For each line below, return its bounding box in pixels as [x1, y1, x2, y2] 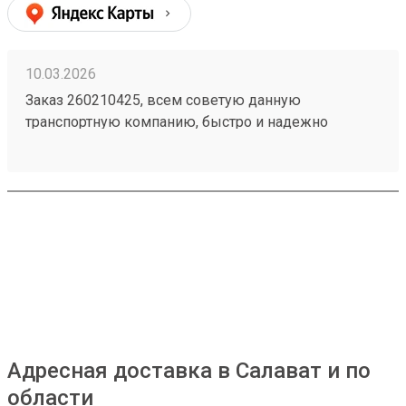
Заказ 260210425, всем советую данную [25, 92, 301, 109]
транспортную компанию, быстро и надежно [25, 113, 328, 130]
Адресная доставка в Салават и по [7, 358, 371, 383]
